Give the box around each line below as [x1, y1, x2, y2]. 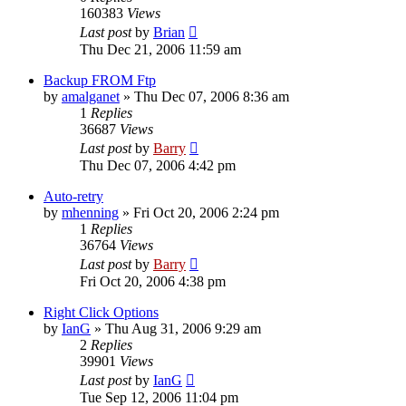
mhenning [62, 204, 119, 220]
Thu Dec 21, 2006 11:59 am [80, 41, 241, 57]
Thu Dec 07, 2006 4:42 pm [80, 157, 236, 173]
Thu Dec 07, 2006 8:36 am [134, 88, 289, 104]
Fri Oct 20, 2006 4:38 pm [80, 273, 226, 289]
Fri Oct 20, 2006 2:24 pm [133, 204, 279, 220]
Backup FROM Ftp [43, 72, 156, 88]
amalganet [62, 88, 120, 104]
